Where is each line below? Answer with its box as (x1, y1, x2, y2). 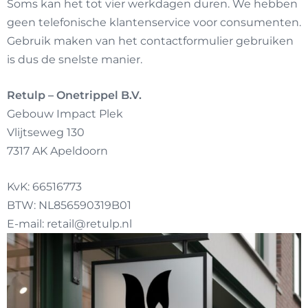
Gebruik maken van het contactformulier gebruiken (7, 34, 294, 47)
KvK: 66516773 (7, 180, 82, 193)
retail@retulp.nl (47, 217, 132, 230)
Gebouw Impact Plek (7, 107, 123, 120)
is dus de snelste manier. (7, 53, 142, 66)
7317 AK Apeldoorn (7, 144, 108, 157)
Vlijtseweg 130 (7, 126, 85, 139)
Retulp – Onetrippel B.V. (7, 89, 142, 102)
